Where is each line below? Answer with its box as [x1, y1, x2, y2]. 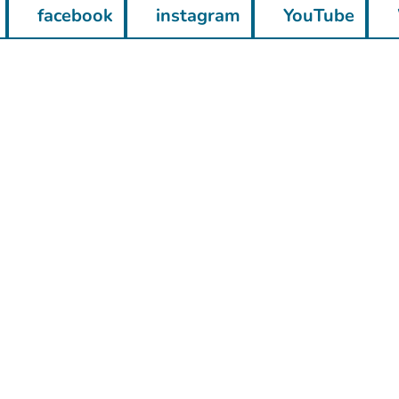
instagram [155, 3, 240, 28]
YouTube [282, 3, 354, 28]
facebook [37, 3, 113, 28]
